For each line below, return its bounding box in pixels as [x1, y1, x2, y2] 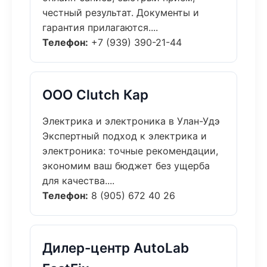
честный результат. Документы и [42, 7, 199, 18]
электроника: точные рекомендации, [42, 145, 218, 157]
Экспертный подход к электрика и [42, 130, 207, 142]
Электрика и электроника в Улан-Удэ [42, 115, 220, 127]
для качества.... [42, 175, 114, 187]
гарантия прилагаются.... [42, 21, 158, 33]
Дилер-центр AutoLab [42, 240, 189, 256]
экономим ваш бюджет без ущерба [42, 160, 210, 172]
